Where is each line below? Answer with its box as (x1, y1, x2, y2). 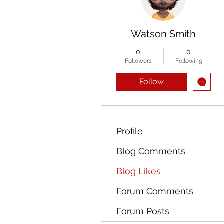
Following (175, 57, 202, 64)
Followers (124, 57, 152, 64)
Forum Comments (116, 186, 193, 196)
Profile (116, 126, 143, 136)
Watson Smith (131, 28, 196, 40)
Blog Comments (116, 146, 185, 156)
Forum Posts (116, 206, 169, 216)
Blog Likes (116, 166, 161, 176)
